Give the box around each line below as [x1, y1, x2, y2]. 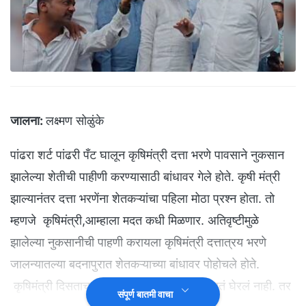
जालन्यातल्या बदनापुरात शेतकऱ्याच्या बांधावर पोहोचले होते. [10, 257, 260, 272]
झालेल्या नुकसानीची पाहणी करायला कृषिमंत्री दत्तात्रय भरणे [10, 235, 266, 250]
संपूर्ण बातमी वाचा [117, 288, 175, 301]
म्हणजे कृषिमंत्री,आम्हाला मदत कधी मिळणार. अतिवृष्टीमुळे [10, 213, 259, 228]
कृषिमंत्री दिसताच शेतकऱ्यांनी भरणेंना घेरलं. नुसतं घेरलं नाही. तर [10, 279, 291, 294]
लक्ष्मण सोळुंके [46, 113, 104, 128]
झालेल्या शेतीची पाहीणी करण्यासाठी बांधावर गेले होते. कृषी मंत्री [10, 169, 280, 184]
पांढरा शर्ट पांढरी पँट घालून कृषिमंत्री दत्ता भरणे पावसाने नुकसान [10, 148, 284, 163]
